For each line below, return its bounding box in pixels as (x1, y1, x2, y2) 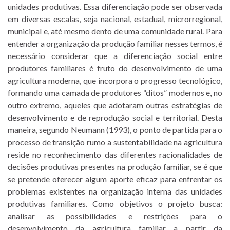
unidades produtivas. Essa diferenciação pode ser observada (8, 1, 222, 11)
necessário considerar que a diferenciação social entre (8, 50, 222, 61)
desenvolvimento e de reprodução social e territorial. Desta (8, 112, 222, 122)
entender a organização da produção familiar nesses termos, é (8, 38, 222, 48)
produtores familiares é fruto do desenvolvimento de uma (8, 63, 222, 73)
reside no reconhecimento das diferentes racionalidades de (8, 149, 222, 159)
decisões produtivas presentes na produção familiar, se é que (8, 161, 222, 171)
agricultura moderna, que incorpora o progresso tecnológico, (8, 75, 222, 85)
